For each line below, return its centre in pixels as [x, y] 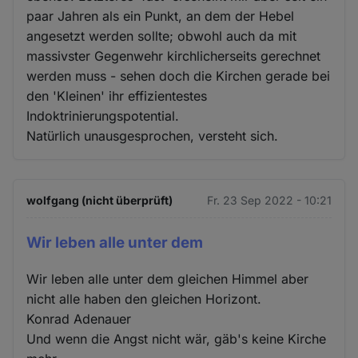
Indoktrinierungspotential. [103, 115]
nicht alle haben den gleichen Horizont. [144, 298]
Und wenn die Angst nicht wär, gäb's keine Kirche [177, 338]
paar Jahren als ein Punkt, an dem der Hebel [161, 16]
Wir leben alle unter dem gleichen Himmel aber [168, 278]
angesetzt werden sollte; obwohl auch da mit [162, 36]
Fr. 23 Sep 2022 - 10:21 [269, 200]
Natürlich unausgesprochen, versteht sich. [153, 135]
